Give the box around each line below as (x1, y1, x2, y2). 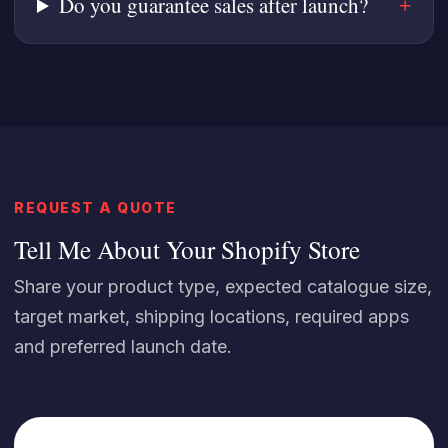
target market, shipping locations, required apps (14, 306, 409, 327)
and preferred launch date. (14, 336, 232, 357)
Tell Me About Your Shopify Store (14, 232, 360, 266)
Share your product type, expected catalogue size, (14, 276, 432, 297)
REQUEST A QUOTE (14, 199, 177, 216)
